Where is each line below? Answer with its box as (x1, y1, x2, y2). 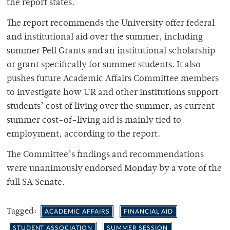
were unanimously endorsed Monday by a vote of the (7, 164, 222, 174)
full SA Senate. (7, 178, 65, 187)
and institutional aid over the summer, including (7, 32, 203, 42)
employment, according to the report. (7, 129, 160, 139)
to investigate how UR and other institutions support (7, 88, 218, 98)
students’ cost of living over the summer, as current (7, 102, 215, 111)
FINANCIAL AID (124, 208, 174, 215)
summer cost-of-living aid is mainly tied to (7, 116, 181, 125)
